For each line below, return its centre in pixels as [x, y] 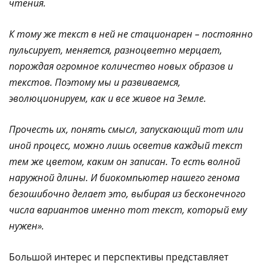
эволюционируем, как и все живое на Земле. [108, 99]
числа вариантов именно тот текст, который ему [128, 210]
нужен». [27, 226]
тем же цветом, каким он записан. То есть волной [125, 162]
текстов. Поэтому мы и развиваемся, [95, 83]
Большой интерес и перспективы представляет [119, 257]
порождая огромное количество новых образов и [121, 66]
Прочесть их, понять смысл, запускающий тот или [126, 130]
